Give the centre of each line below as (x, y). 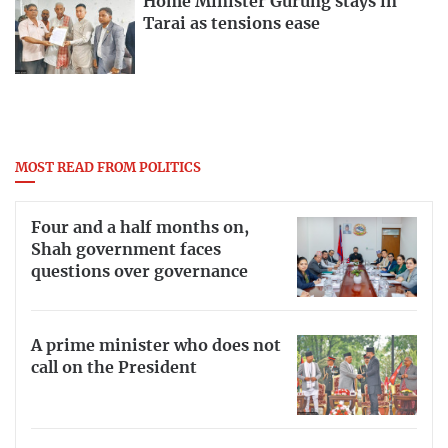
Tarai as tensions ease (231, 24)
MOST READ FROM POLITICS (108, 169)
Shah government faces (126, 250)
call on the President (114, 367)
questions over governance (139, 272)
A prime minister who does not (156, 345)
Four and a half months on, (140, 228)
